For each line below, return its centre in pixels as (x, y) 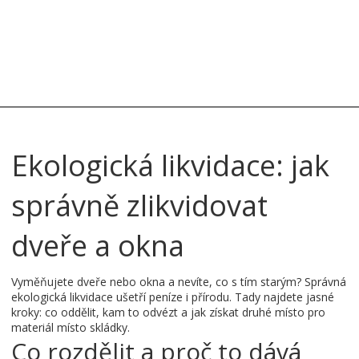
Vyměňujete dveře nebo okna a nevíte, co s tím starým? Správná (179, 282)
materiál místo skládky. (71, 327)
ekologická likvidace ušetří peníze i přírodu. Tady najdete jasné (173, 297)
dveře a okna (98, 246)
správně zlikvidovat (139, 206)
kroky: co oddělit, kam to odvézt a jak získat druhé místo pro (168, 312)
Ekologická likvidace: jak (170, 165)
